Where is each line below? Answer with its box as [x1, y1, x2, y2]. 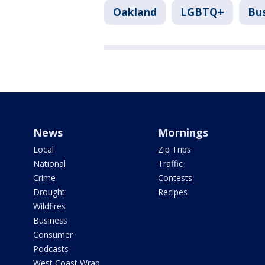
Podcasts [33, 243, 69, 254]
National [33, 158, 66, 169]
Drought [33, 186, 65, 198]
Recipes [157, 186, 188, 198]
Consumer [33, 229, 73, 240]
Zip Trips [157, 144, 191, 155]
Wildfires [33, 201, 66, 212]
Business [33, 215, 67, 226]
